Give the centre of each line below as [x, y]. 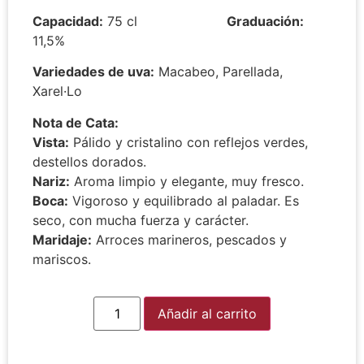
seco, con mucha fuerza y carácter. [141, 220]
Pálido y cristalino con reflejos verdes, [188, 142]
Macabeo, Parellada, [219, 72]
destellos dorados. [89, 161]
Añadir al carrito [208, 313]
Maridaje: [62, 239]
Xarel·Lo [57, 91]
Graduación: [265, 21]
